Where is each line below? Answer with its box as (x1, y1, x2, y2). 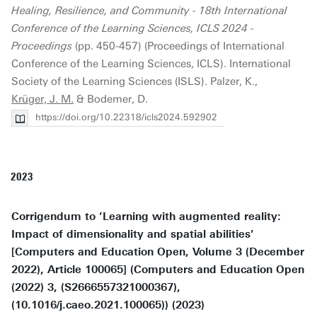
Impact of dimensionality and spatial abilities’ (11, 228, 254, 241)
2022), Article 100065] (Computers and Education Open (11, 263, 304, 276)
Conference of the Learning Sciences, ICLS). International (11, 57, 291, 70)
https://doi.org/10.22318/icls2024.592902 (35, 112, 217, 122)
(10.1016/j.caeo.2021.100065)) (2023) (11, 299, 204, 311)
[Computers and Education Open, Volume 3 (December (11, 246, 304, 258)
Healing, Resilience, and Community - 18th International (11, 4, 287, 17)
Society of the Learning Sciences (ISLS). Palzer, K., (11, 75, 258, 88)
